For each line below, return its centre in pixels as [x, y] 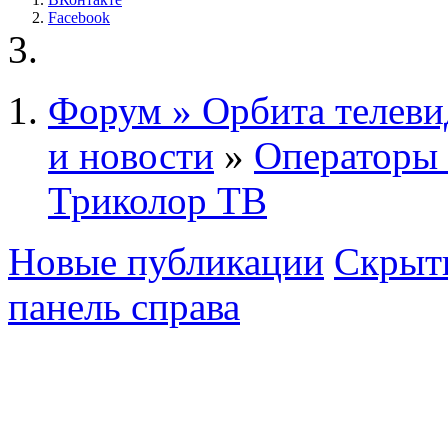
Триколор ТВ [157, 201]
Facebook [79, 18]
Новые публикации [166, 262]
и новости [131, 156]
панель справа [124, 307]
